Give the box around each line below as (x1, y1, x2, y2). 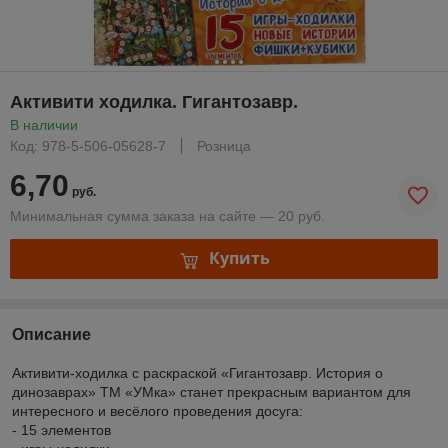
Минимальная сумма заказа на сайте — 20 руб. (10, 207, 325, 224)
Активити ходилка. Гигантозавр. (10, 91, 298, 112)
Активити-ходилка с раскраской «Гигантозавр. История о (12, 364, 383, 381)
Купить (208, 247, 270, 270)
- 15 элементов (12, 421, 111, 438)
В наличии (10, 116, 78, 133)
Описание (12, 325, 91, 343)
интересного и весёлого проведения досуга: (12, 402, 303, 419)
